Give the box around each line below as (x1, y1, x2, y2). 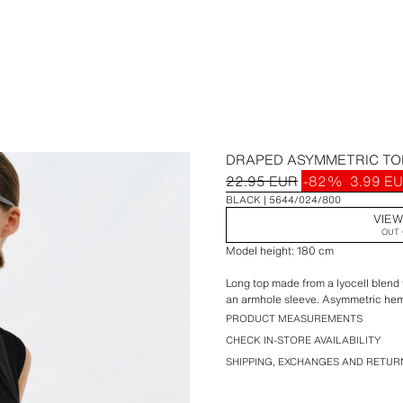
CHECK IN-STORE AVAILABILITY (226, 333, 381, 347)
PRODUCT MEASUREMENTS (226, 311, 363, 326)
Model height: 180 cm (226, 243, 335, 258)
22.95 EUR (226, 171, 299, 191)
